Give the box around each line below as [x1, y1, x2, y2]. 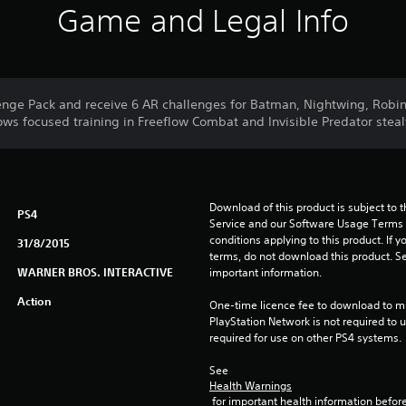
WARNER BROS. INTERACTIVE [16, 265, 173, 279]
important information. [208, 265, 322, 280]
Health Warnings [208, 378, 292, 393]
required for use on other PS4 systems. [208, 330, 401, 345]
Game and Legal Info [57, 3, 349, 38]
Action [16, 294, 52, 308]
